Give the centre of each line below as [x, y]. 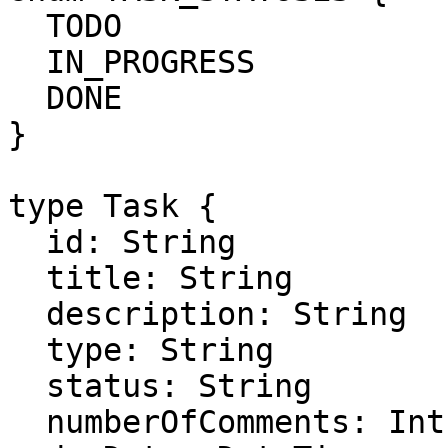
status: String [27, 386]
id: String [27, 242]
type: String [27, 350]
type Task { [112, 206]
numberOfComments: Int [27, 422]
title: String [27, 278]
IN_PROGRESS [27, 62]
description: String [27, 314]
